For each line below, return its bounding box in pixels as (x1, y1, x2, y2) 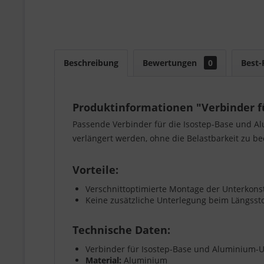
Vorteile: (72, 162, 118, 177)
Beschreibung (64, 57, 118, 68)
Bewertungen (143, 57, 199, 68)
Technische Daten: (72, 222, 170, 237)
